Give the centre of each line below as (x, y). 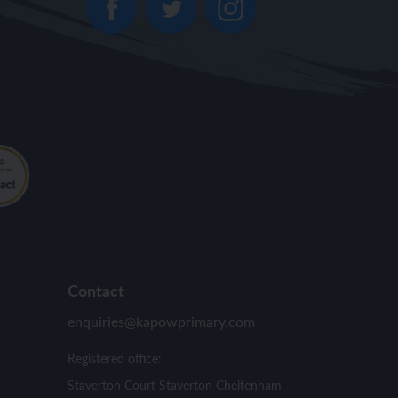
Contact (96, 290)
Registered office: (115, 358)
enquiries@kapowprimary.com (161, 321)
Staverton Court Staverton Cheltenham (175, 384)
